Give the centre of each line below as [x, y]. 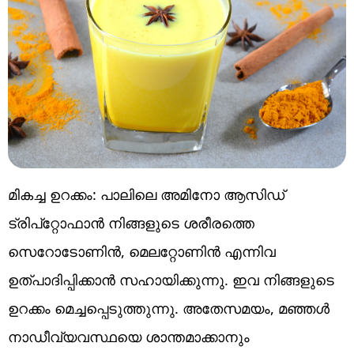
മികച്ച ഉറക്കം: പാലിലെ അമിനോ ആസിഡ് [146, 194]
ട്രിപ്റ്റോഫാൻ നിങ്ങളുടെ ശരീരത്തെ [131, 222]
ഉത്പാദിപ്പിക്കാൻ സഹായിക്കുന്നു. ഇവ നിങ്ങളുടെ [171, 279]
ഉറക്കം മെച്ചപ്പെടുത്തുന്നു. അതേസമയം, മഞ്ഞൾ [169, 308]
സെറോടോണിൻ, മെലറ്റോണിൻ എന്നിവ [142, 251]
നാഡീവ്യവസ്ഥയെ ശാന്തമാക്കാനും [129, 336]
